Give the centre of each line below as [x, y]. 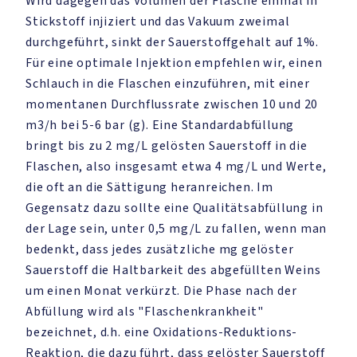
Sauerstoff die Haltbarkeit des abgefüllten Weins [173, 270]
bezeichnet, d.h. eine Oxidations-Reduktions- [162, 332]
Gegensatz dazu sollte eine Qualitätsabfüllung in [175, 208]
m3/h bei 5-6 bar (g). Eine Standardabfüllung [160, 125]
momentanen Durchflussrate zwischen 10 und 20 [172, 104]
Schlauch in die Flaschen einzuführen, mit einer [168, 84]
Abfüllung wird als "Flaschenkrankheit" [145, 312]
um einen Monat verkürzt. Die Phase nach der [161, 291]
